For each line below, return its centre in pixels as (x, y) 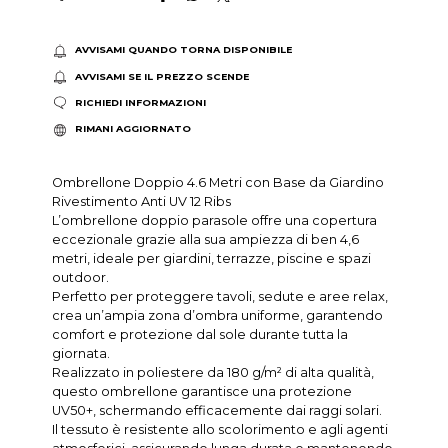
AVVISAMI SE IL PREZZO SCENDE (161, 76)
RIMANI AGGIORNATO (132, 129)
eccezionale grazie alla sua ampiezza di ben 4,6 (206, 239)
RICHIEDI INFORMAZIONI (140, 103)
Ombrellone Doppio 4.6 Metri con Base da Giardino (218, 182)
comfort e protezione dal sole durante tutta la (200, 334)
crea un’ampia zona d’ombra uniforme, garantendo (218, 315)
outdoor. (81, 277)
